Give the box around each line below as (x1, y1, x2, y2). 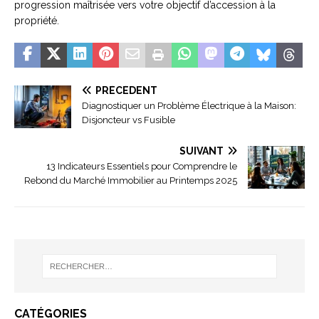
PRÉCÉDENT (95, 85, 157, 97)
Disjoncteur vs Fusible (82, 115, 175, 126)
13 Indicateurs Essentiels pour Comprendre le (46, 161, 237, 172)
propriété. (14, 15, 59, 27)
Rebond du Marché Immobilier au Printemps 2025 (24, 175, 237, 187)
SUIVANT (179, 145, 224, 157)
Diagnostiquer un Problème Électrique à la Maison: (82, 100, 296, 112)
